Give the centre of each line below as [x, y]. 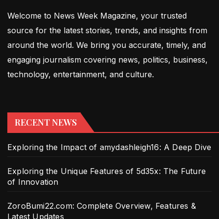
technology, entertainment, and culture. [81, 74]
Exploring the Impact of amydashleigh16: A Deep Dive [109, 147]
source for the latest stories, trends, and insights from [107, 30]
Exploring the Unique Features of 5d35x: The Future [107, 171]
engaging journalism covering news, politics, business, [108, 59]
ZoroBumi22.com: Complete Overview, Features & [102, 206]
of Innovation [33, 182]
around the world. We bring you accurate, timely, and [107, 45]
